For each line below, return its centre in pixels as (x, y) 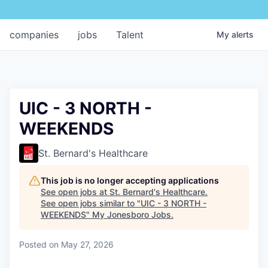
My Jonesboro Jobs (132, 214)
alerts (243, 34)
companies (34, 34)
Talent (130, 34)
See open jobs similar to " (91, 203)
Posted (33, 244)
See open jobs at (75, 191)
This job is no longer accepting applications (130, 180)
